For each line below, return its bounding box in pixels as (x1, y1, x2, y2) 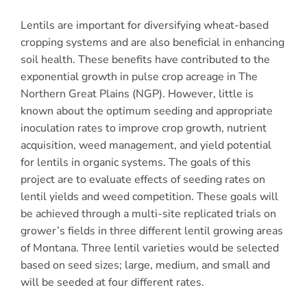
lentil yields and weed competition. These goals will (21, 188, 278, 204)
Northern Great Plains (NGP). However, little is (21, 86, 254, 101)
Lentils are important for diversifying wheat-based (21, 17, 269, 33)
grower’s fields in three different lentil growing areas (21, 223, 283, 238)
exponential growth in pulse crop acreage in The (21, 69, 258, 84)
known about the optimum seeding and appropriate (21, 103, 273, 119)
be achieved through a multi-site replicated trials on (21, 206, 276, 221)
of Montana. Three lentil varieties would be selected (21, 240, 279, 256)
